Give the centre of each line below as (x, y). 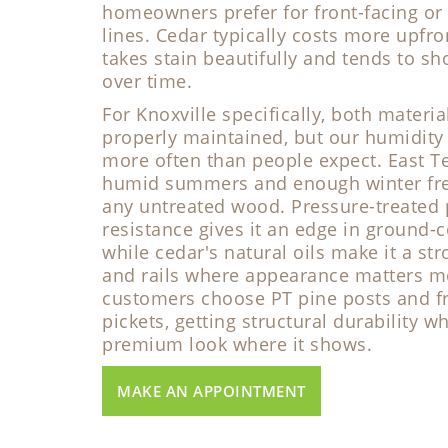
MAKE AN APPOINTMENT (211, 391)
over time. (147, 81)
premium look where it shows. (237, 344)
